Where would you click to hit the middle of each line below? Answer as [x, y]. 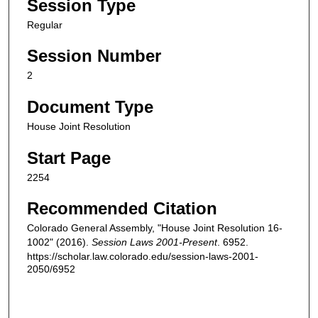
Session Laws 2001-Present [154, 242]
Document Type [90, 107]
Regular [45, 24]
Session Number [94, 56]
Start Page [69, 158]
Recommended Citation [122, 209]
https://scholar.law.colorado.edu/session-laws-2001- [143, 257]
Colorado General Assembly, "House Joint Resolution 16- [155, 228]
